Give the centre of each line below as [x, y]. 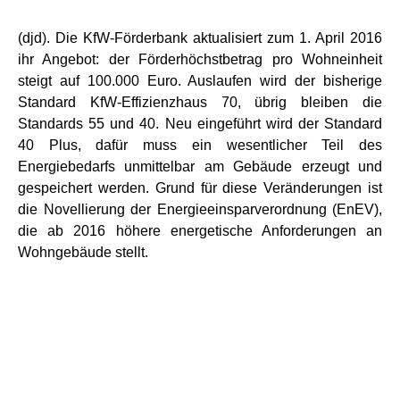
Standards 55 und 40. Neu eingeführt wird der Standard [200, 123]
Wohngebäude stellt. [83, 252]
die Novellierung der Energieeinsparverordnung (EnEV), [200, 209]
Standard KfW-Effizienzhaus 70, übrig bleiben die [200, 102]
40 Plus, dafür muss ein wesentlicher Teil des [200, 145]
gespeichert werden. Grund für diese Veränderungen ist [200, 187]
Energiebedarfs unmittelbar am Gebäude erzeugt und [200, 166]
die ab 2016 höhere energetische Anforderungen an [200, 230]
